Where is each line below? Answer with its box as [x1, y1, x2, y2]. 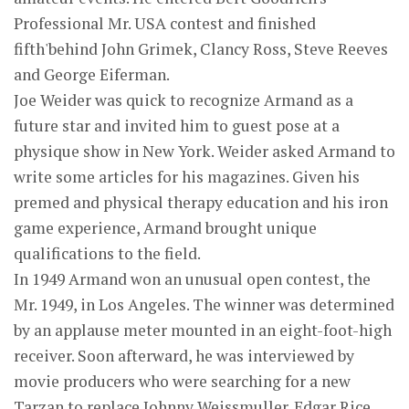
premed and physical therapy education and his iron [14, 192, 388, 214]
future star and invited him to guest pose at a [14, 115, 340, 137]
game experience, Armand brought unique [14, 217, 317, 239]
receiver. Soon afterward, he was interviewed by [14, 345, 354, 367]
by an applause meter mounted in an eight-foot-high [14, 320, 392, 341]
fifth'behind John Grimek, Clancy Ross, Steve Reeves [14, 38, 388, 60]
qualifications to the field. [14, 243, 201, 265]
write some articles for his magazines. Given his [14, 166, 360, 188]
